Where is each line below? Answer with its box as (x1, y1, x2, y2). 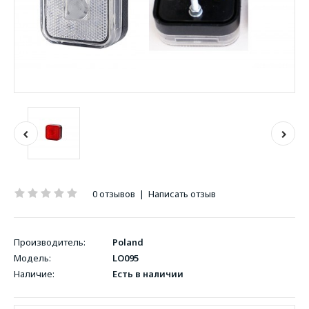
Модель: (14, 252, 51, 264)
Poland (112, 236, 143, 248)
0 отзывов (92, 188, 135, 200)
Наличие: (14, 268, 54, 280)
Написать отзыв (148, 188, 216, 200)
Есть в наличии (110, 268, 183, 280)
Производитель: (14, 236, 86, 248)
